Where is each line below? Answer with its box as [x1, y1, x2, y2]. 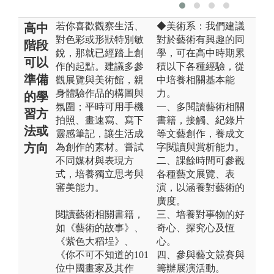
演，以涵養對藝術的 [157, 182, 245, 193]
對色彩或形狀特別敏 [56, 34, 144, 45]
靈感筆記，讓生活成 [56, 128, 144, 139]
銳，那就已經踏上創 [56, 47, 144, 58]
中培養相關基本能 [157, 74, 235, 85]
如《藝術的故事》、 [56, 222, 144, 233]
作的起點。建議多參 [56, 61, 144, 72]
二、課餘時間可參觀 [157, 155, 245, 166]
